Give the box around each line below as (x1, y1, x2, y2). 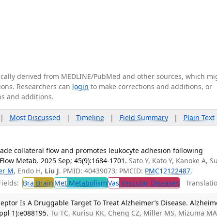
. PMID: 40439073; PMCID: (59, 166, 145, 175)
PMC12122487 (145, 166, 191, 175)
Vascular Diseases (119, 178, 180, 188)
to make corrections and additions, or (89, 82, 212, 91)
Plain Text (183, 112, 215, 122)
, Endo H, (14, 166, 45, 175)
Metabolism (67, 178, 108, 188)
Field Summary (119, 112, 168, 122)
